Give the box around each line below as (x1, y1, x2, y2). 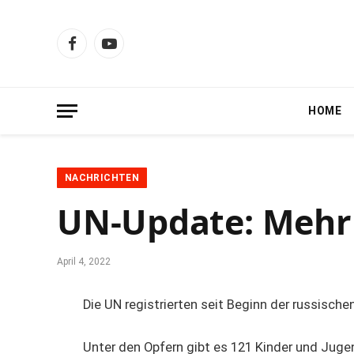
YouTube (107, 43, 154, 57)
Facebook (70, 43, 120, 57)
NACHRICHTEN (65, 172, 139, 183)
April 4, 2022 (57, 256, 111, 267)
